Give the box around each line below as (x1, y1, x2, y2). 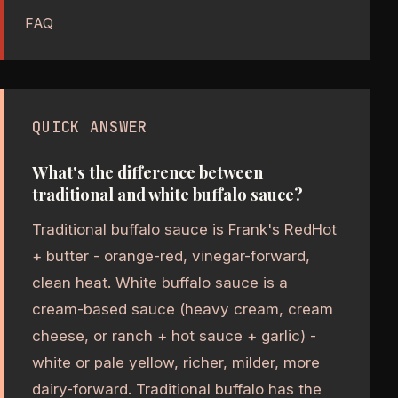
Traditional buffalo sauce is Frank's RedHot (32, 220, 337, 239)
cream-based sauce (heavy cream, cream (32, 300, 333, 319)
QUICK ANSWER (32, 116, 148, 137)
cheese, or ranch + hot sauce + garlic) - (32, 327, 316, 346)
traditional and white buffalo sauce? (32, 183, 303, 206)
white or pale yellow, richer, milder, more (32, 354, 320, 372)
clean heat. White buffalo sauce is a (32, 274, 288, 292)
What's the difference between (32, 161, 263, 184)
